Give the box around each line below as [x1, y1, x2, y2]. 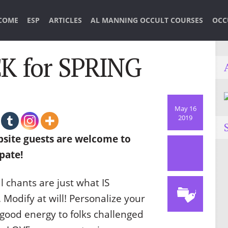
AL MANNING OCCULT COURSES [91, 15, 204, 25]
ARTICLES [48, 15, 82, 25]
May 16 [174, 104, 196, 113]
